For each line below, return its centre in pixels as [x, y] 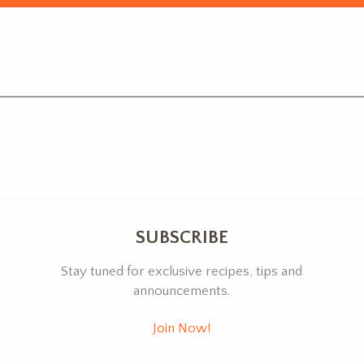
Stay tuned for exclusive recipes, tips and [182, 272]
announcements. [182, 291]
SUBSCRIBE [182, 238]
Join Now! [182, 328]
